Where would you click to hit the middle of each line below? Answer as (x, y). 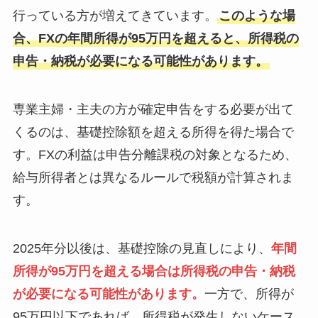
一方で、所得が (249, 294)
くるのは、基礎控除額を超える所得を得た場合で (153, 132)
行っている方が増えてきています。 (115, 16)
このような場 (257, 16)
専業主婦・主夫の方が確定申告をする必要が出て (153, 110)
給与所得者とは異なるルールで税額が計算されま (153, 178)
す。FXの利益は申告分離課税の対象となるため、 (155, 155)
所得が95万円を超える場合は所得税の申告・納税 (154, 272)
